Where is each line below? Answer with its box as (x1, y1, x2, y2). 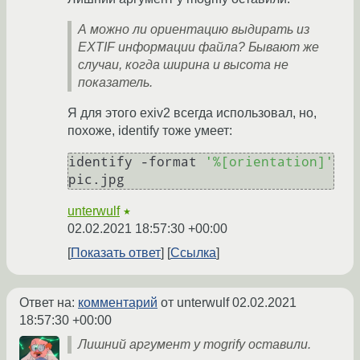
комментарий (78, 296, 157, 310)
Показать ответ (71, 246, 161, 260)
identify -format (68, 154, 205, 170)
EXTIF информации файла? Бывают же (78, 40, 319, 55)
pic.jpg (68, 172, 125, 188)
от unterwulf (157, 296, 232, 310)
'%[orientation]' (205, 154, 333, 170)
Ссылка (170, 246, 216, 260)
